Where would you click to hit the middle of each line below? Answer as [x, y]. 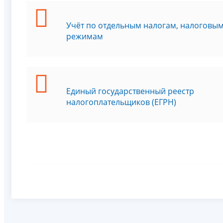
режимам [85, 36]
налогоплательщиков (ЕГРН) [121, 102]
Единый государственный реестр [130, 91]
